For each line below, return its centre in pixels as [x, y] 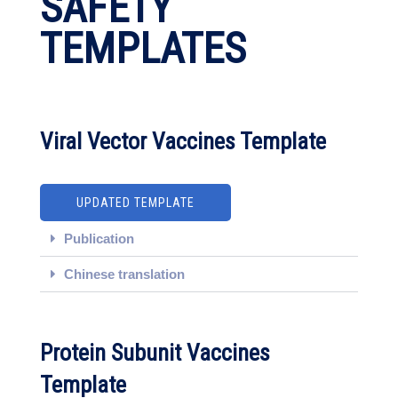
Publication [99, 239]
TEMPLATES [143, 48]
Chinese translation [124, 274]
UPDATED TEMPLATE [135, 203]
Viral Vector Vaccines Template [183, 141]
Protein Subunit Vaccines [155, 353]
